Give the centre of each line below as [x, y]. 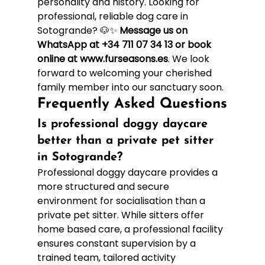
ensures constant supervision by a [117, 243]
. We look [190, 59]
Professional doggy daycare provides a [128, 172]
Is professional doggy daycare [124, 124]
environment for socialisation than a [122, 201]
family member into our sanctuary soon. [130, 87]
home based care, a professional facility [131, 229]
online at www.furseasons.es [102, 59]
